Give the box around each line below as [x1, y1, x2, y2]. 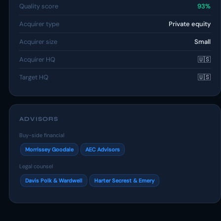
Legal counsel [19, 163, 53, 170]
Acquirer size [19, 37, 57, 46]
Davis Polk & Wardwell [25, 177, 82, 184]
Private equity [169, 20, 211, 28]
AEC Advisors [85, 146, 120, 153]
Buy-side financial [19, 132, 64, 139]
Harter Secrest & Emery [94, 177, 154, 184]
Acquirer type [19, 20, 59, 28]
